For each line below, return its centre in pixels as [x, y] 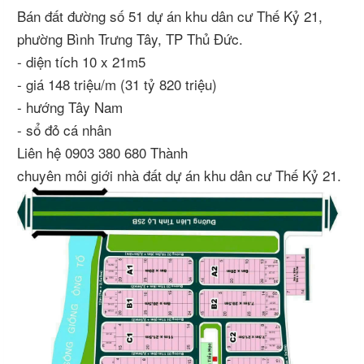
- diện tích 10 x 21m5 [81, 61]
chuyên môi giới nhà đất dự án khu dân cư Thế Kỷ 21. [181, 175]
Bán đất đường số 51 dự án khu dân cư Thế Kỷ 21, [170, 16]
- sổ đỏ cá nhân [64, 130]
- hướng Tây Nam [70, 107]
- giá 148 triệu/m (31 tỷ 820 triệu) [117, 84]
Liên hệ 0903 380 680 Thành [102, 152]
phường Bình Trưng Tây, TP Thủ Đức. [130, 39]
